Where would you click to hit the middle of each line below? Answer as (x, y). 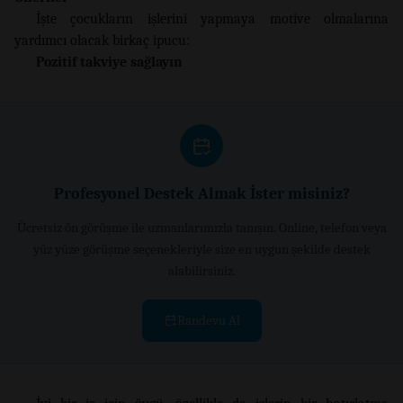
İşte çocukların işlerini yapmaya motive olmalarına (212, 18)
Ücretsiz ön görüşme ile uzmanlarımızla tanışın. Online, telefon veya (201, 227)
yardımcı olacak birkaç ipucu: (102, 40)
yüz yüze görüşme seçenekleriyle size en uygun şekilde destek (201, 249)
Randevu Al (208, 320)
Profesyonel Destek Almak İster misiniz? (201, 193)
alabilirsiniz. (201, 270)
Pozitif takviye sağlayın (109, 62)
